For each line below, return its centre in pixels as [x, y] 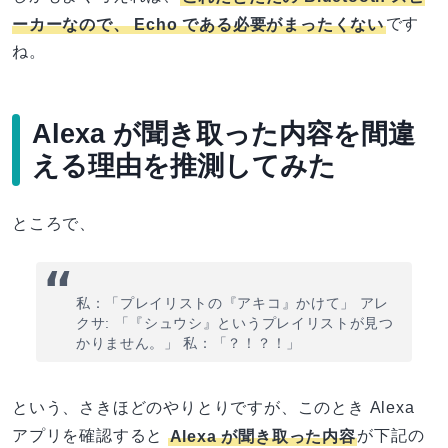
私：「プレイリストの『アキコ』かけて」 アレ [232, 304]
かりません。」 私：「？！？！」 [188, 344]
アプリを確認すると [90, 436]
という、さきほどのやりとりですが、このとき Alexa [213, 408]
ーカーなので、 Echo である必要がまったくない [198, 24]
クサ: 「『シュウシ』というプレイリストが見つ [235, 324]
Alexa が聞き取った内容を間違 [223, 134]
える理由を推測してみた [184, 166]
